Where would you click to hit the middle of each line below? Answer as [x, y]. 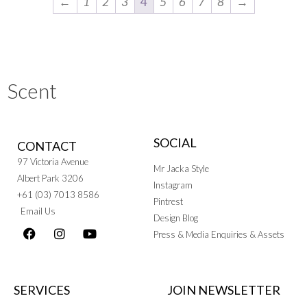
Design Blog [176, 218]
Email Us [38, 211]
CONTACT [47, 146]
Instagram [173, 185]
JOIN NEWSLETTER [223, 290]
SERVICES [42, 290]
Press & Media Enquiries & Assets [219, 235]
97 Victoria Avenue [53, 162]
